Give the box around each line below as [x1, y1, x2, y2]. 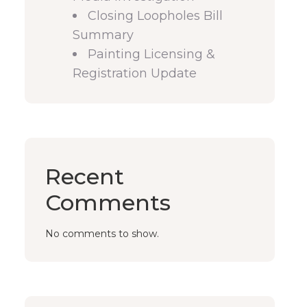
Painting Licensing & [88, 47, 215, 62]
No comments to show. [45, 228, 159, 240]
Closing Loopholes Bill [88, 8, 223, 23]
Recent [45, 163, 124, 190]
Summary [73, 27, 134, 42]
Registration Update [73, 66, 197, 81]
